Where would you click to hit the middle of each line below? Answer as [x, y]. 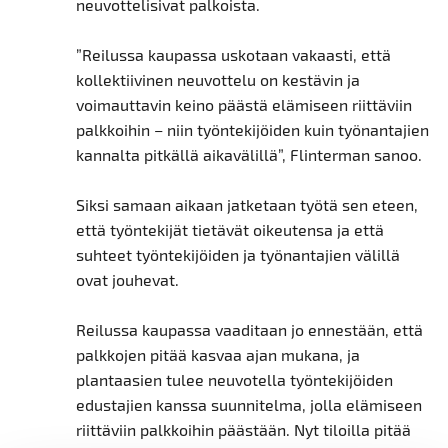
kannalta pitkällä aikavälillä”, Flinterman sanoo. [248, 155]
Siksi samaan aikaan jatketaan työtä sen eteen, [246, 205]
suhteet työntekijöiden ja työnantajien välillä [237, 255]
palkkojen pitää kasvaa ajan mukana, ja [217, 355]
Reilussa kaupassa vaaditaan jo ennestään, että [249, 330]
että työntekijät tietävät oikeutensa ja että [229, 230]
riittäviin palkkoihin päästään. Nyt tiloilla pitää [243, 430]
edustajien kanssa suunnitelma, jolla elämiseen [248, 405]
